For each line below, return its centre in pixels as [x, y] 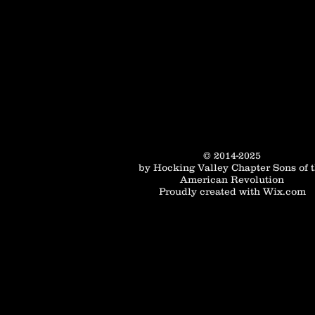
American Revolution [232, 179]
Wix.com [284, 191]
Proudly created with [211, 191]
